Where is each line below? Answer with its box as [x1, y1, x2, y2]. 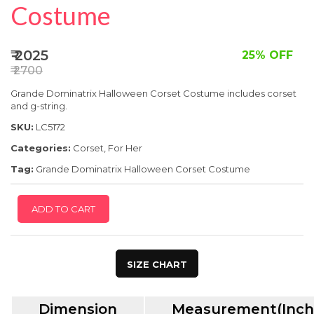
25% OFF [242, 48, 293, 62]
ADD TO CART [32, 203, 95, 214]
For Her [108, 142, 142, 153]
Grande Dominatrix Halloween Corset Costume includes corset [11, 88, 296, 99]
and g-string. [11, 100, 67, 111]
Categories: [11, 142, 71, 153]
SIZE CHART [127, 259, 187, 270]
